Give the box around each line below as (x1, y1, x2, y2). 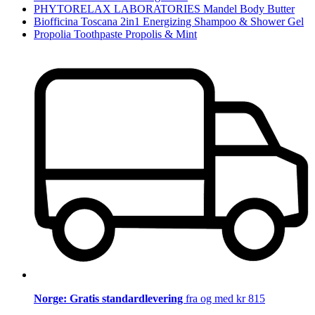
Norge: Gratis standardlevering (34, 292, 186, 304)
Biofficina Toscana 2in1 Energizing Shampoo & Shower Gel (34, 15, 304, 28)
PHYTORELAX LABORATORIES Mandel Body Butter (34, 3, 295, 15)
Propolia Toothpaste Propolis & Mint (34, 28, 197, 41)
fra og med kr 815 (186, 292, 265, 304)
